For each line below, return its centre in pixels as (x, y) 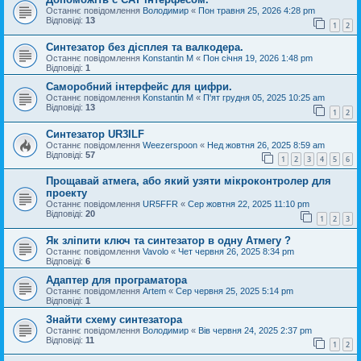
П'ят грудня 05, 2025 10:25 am (264, 97)
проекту (66, 193)
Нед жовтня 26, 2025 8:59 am (266, 145)
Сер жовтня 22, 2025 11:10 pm (249, 204)
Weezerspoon (170, 145)
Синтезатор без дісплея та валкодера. (145, 47)
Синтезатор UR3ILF (95, 134)
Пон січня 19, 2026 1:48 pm (258, 58)
